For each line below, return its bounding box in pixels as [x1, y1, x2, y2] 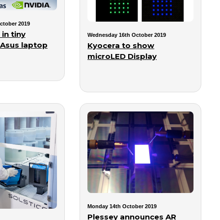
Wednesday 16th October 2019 [87, 32, 166, 38]
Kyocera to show [87, 41, 155, 51]
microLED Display [87, 52, 157, 61]
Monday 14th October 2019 [87, 203, 157, 210]
